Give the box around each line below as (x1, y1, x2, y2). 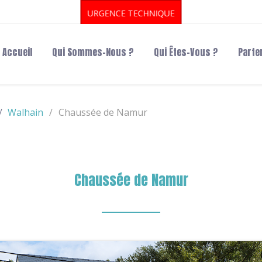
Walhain (8, 105, 44, 119)
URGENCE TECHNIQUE (87, 8, 175, 19)
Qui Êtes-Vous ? (154, 44, 218, 59)
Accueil (2, 44, 32, 59)
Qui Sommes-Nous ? (52, 44, 134, 59)
